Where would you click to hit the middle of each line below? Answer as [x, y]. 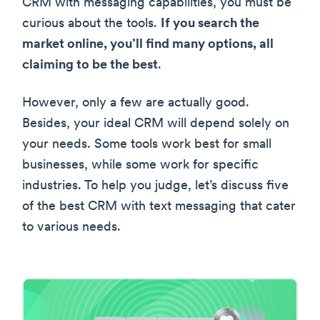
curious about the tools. [91, 24]
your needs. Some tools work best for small [147, 144]
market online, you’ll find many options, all [148, 44]
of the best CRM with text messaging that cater [159, 206]
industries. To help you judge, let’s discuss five [155, 186]
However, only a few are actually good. [136, 103]
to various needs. [71, 227]
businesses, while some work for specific [140, 165]
